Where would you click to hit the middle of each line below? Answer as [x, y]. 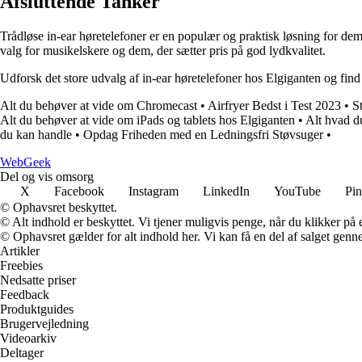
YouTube [297, 192]
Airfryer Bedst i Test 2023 [274, 106]
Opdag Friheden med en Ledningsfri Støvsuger [203, 135]
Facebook [79, 192]
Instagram [154, 192]
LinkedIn [226, 192]
